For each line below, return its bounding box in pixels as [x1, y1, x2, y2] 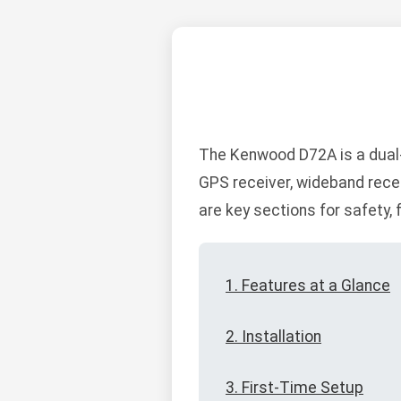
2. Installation [226, 328, 321, 346]
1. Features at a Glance [226, 277, 390, 295]
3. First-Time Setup [226, 379, 363, 397]
